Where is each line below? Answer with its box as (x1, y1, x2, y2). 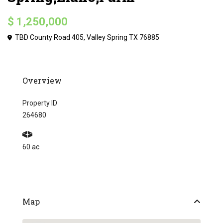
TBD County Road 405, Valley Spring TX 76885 (13, 33, 160, 42)
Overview (22, 75, 62, 86)
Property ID (22, 99, 58, 108)
